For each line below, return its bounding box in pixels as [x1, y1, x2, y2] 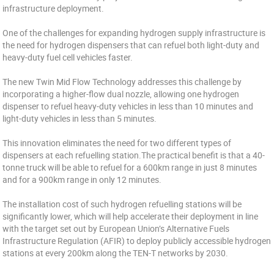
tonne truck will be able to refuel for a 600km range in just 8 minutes [2, 161, 257, 173]
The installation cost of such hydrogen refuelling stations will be [2, 198, 242, 210]
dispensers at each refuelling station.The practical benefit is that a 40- [2, 149, 265, 161]
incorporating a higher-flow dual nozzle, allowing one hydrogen [2, 88, 240, 100]
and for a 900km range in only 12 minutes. [2, 174, 162, 185]
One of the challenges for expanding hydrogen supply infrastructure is [2, 27, 266, 39]
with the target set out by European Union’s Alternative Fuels [2, 223, 230, 234]
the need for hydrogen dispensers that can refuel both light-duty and [2, 39, 260, 51]
